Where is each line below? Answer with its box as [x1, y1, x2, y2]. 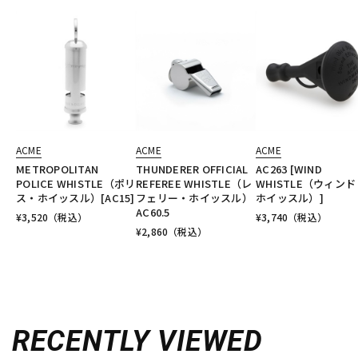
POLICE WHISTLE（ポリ [16, 176, 136, 192]
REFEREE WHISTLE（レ [136, 176, 253, 192]
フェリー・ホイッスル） [136, 190, 253, 206]
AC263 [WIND [256, 161, 322, 177]
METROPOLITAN [16, 161, 99, 177]
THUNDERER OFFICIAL [136, 161, 249, 177]
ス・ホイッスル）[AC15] [16, 190, 135, 206]
